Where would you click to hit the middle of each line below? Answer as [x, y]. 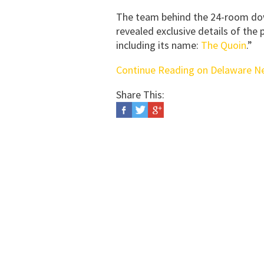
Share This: [140, 95]
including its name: [159, 45]
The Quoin [224, 45]
